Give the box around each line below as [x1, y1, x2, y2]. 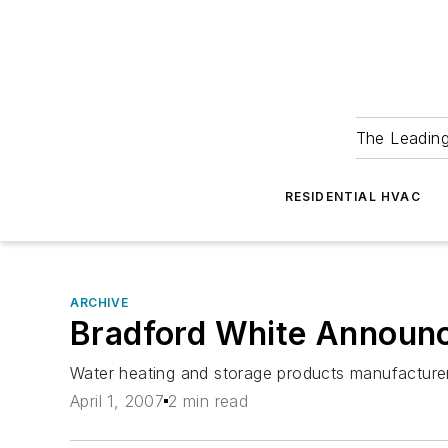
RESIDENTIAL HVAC [284, 189, 421, 204]
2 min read [168, 391, 249, 412]
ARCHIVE [70, 295, 129, 310]
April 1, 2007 [70, 391, 165, 412]
